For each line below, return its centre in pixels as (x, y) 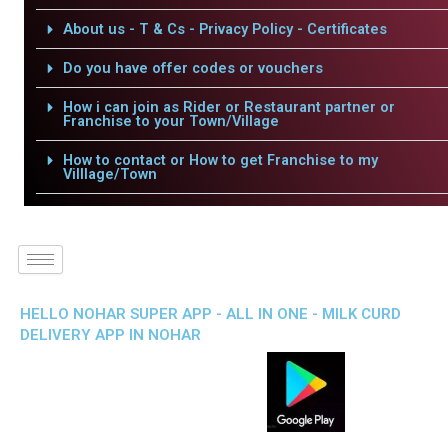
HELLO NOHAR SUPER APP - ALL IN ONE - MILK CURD (210, 314)
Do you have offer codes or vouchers (192, 68)
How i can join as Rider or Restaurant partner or (228, 107)
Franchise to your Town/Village (170, 121)
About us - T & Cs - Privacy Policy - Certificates (224, 29)
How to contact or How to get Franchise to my (220, 160)
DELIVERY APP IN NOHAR (110, 335)
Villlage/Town (109, 174)
